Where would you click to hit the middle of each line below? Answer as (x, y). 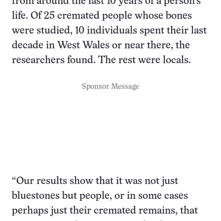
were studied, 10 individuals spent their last (109, 31)
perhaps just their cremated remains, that (105, 211)
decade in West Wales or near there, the (101, 45)
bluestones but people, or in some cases (100, 196)
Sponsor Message (110, 87)
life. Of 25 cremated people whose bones (102, 16)
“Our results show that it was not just (95, 181)
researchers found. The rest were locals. (101, 60)
